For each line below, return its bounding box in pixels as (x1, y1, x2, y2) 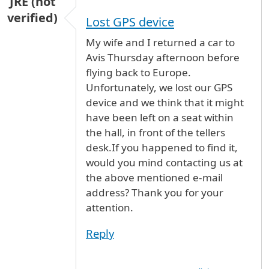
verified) (7, 10, 58, 26)
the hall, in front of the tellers (86, 125, 225, 140)
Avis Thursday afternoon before (86, 50, 240, 65)
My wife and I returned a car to (86, 35, 235, 50)
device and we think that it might (86, 95, 244, 110)
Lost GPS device (86, 14, 174, 31)
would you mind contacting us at (86, 156, 243, 170)
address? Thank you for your (86, 186, 223, 200)
